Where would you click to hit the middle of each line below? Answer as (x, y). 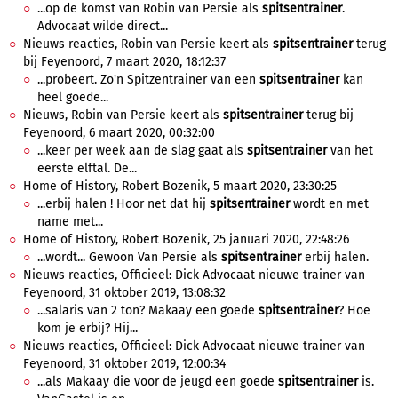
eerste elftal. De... (87, 168)
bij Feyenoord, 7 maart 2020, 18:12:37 (124, 62)
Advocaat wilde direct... (103, 26)
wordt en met (329, 204)
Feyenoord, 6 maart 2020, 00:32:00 (119, 133)
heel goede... (73, 97)
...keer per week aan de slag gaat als (142, 151)
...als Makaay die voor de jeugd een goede (158, 382)
